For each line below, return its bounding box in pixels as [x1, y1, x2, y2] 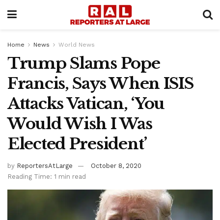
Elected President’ [7, 134, 147, 154]
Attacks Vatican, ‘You [7, 94, 165, 113]
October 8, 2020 [91, 162, 141, 169]
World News [58, 41, 95, 48]
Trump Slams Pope [7, 54, 160, 73]
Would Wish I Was [7, 114, 152, 134]
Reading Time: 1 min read [7, 172, 86, 180]
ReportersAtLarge [17, 162, 73, 169]
